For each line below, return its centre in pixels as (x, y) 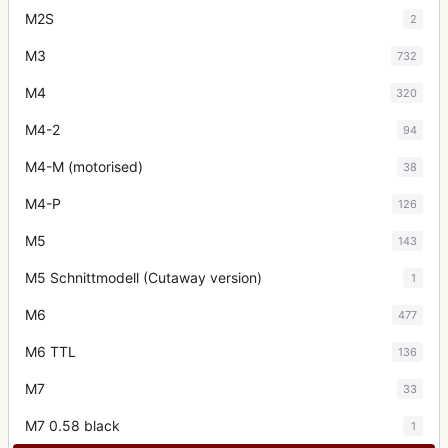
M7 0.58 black (72, 425)
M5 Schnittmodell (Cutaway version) (143, 277)
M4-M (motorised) (84, 166)
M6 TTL (50, 351)
